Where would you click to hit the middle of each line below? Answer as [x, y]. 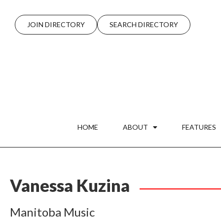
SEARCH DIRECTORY [144, 24]
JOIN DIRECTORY [56, 24]
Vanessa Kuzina [70, 185]
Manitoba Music [52, 212]
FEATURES [199, 127]
